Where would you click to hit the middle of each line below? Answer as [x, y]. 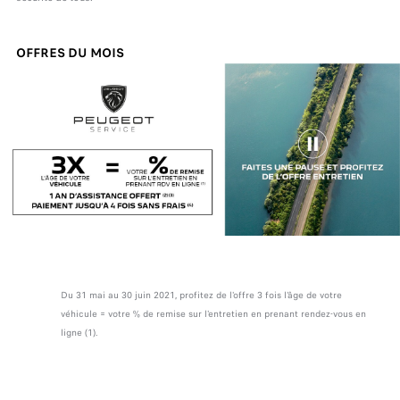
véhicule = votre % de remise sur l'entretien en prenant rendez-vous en [213, 313]
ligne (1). [79, 332]
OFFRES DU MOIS [70, 53]
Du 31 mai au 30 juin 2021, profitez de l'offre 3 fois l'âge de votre [201, 295]
